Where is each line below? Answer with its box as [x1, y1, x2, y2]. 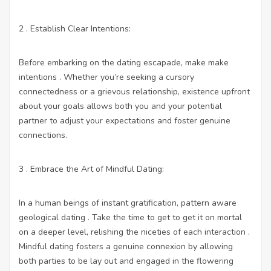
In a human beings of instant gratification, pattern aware [19, 197, 237, 209]
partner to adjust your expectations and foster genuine [19, 114, 230, 126]
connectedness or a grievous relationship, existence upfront [19, 85, 250, 97]
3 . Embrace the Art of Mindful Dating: [19, 163, 164, 175]
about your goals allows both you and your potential [19, 100, 222, 112]
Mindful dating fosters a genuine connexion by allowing [19, 240, 233, 252]
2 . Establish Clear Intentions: [19, 22, 131, 34]
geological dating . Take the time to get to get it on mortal [19, 211, 242, 223]
